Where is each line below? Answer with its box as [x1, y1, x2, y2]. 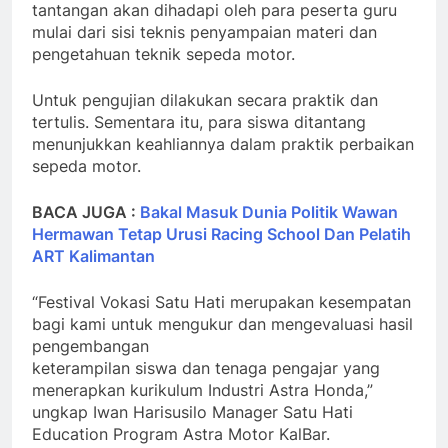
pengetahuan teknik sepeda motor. [32, 43, 295, 64]
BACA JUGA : [32, 201, 140, 222]
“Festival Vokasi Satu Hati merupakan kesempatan [32, 291, 411, 312]
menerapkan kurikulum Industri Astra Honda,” [32, 379, 373, 400]
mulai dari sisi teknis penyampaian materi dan [32, 21, 377, 42]
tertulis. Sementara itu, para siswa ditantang [32, 111, 366, 132]
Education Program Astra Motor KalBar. [32, 423, 330, 444]
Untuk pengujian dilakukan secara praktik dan [32, 89, 378, 110]
